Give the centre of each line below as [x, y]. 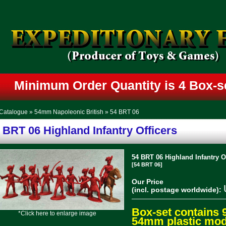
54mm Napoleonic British [69, 112]
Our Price [147, 182]
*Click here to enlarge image [57, 213]
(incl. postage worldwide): [176, 190]
